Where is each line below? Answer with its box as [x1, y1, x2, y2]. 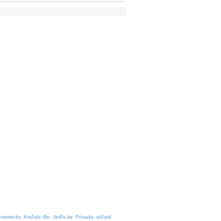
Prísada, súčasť [75, 214, 111, 220]
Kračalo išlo [24, 214, 50, 220]
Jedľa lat [53, 214, 73, 220]
